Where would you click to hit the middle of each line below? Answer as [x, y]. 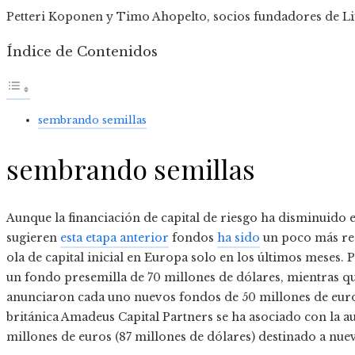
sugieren [33, 238]
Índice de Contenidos [82, 52]
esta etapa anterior [115, 238]
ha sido [239, 238]
